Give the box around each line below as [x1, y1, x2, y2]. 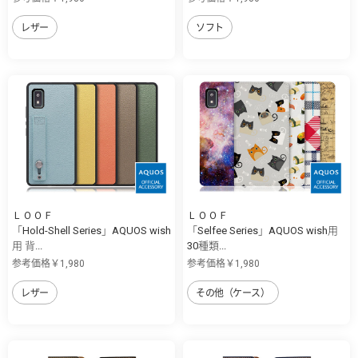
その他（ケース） [196, 287, 270, 299]
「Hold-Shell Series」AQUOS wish [12, 224, 171, 237]
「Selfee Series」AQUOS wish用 [187, 224, 338, 237]
